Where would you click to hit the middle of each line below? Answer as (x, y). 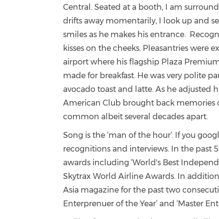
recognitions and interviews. (117, 149)
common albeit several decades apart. (136, 117)
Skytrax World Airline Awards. (120, 176)
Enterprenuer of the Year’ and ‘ (121, 204)
